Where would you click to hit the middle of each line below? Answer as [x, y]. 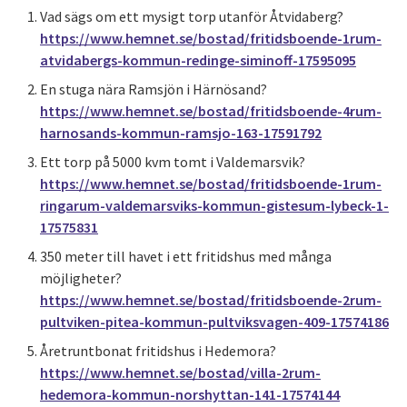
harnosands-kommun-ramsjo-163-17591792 [181, 133]
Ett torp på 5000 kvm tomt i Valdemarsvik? [173, 162]
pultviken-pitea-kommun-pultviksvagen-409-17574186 [214, 322]
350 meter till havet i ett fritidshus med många [186, 256]
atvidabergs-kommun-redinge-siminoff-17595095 [198, 60]
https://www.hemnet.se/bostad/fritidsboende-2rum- [211, 300]
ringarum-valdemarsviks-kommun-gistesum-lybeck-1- [214, 205]
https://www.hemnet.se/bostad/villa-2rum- [180, 372]
